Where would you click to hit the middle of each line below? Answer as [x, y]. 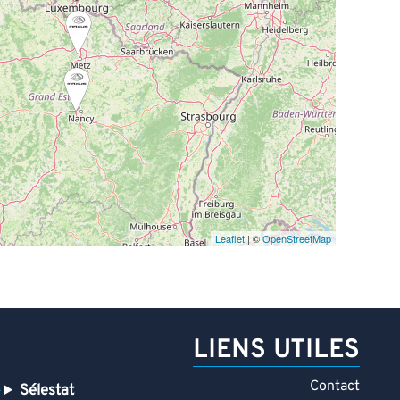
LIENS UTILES [276, 351]
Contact [335, 387]
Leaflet [230, 239]
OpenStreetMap [297, 239]
